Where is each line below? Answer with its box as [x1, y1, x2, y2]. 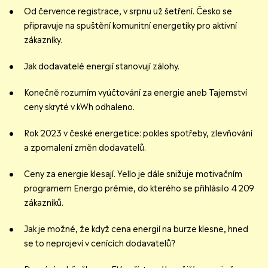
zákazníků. [24, 197, 63, 209]
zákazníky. [24, 35, 62, 46]
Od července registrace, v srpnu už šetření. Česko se [24, 6, 232, 17]
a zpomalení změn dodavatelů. [24, 142, 146, 154]
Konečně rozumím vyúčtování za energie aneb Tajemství [24, 87, 247, 99]
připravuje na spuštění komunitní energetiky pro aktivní [24, 20, 237, 32]
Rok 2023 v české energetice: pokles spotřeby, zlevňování [24, 128, 252, 139]
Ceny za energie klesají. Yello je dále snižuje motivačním [24, 169, 242, 180]
